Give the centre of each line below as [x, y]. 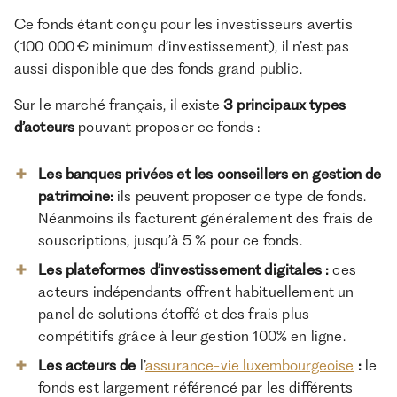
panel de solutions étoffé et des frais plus [174, 314]
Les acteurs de [89, 366]
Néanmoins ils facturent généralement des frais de [206, 218]
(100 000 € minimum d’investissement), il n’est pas [182, 46]
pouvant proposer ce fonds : [169, 126]
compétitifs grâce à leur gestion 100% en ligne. [194, 336]
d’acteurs [44, 126]
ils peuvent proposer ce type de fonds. [240, 196]
